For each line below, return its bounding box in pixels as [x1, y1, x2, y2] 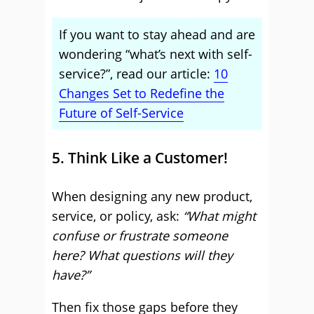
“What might [183, 207, 256, 224]
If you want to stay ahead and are [59, 26, 255, 43]
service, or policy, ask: [52, 207, 183, 224]
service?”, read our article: [59, 65, 214, 82]
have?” [52, 266, 90, 283]
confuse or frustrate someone [52, 227, 228, 244]
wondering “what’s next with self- [59, 46, 252, 62]
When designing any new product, [52, 188, 252, 205]
